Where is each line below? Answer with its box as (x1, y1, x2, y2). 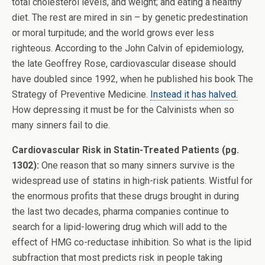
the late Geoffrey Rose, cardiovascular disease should (12, 58, 236, 69)
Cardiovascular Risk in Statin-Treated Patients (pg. (12, 144, 239, 156)
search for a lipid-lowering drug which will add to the (12, 221, 227, 232)
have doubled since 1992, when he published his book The (12, 73, 253, 85)
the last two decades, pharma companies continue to (12, 206, 229, 217)
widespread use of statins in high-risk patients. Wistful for (12, 175, 253, 186)
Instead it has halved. (150, 89, 238, 100)
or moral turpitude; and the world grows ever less (12, 27, 214, 38)
